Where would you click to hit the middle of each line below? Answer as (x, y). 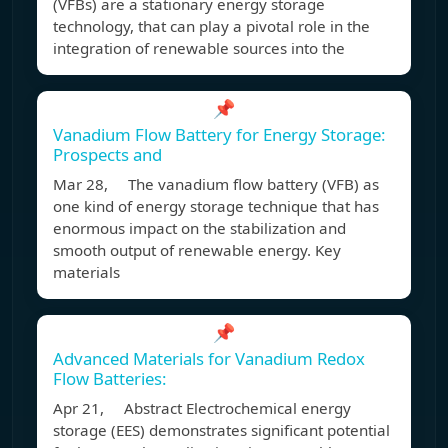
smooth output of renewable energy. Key (197, 250)
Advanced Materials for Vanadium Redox (209, 359)
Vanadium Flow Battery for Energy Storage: (219, 135)
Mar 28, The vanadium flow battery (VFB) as (216, 184)
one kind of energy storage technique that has (216, 206)
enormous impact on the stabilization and (199, 228)
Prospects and (107, 155)
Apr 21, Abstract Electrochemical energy (202, 408)
